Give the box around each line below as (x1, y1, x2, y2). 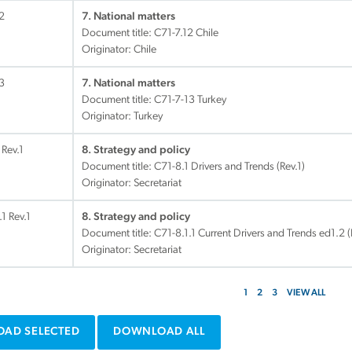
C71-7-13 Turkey (154, 94, 226, 106)
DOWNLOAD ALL (113, 326, 205, 338)
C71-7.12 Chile (154, 27, 218, 39)
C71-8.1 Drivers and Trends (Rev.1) (154, 161, 305, 173)
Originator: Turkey (82, 111, 163, 123)
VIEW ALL (286, 288, 325, 298)
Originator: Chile (82, 44, 156, 56)
